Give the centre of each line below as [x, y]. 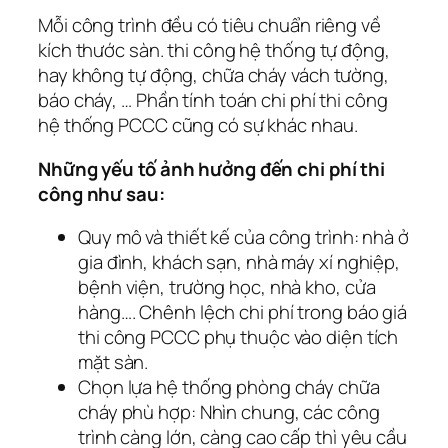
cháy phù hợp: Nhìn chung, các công [229, 412]
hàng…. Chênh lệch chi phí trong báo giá [243, 312]
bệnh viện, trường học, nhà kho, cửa [227, 287]
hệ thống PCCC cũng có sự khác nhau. [198, 125]
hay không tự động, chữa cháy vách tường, [213, 75]
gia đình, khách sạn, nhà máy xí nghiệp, [239, 262]
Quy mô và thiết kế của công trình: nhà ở [243, 237]
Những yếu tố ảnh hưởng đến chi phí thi [212, 168]
